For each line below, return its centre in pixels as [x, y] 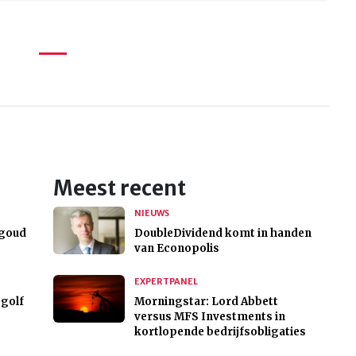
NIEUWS [151, 213]
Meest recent [119, 189]
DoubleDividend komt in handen [222, 234]
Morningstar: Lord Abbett [206, 302]
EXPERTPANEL [166, 282]
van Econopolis [176, 249]
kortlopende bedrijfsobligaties [220, 332]
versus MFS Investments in [209, 317]
